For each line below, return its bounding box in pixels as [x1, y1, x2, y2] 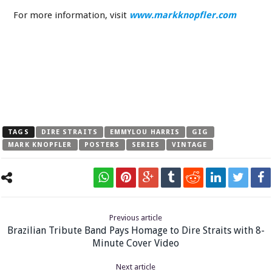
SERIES [132, 140, 160, 149]
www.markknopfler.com [129, 9, 237, 21]
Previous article [109, 212, 163, 222]
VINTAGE [171, 140, 208, 149]
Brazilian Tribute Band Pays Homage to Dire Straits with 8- [7, 224, 265, 236]
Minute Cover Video [92, 237, 180, 249]
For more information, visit [13, 9, 130, 21]
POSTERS [84, 140, 120, 149]
